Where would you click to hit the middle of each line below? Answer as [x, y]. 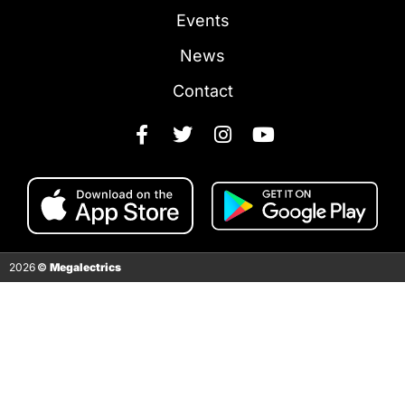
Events [202, 21]
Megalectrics [85, 268]
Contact [202, 91]
